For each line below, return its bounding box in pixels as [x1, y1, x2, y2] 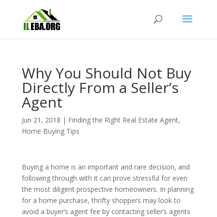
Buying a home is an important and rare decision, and [21, 162, 190, 171]
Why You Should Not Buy [21, 63, 191, 83]
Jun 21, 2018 [21, 115, 61, 124]
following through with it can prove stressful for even [21, 173, 187, 183]
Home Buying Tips [21, 126, 79, 136]
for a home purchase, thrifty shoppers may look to [21, 196, 181, 205]
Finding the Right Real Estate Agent [68, 115, 178, 124]
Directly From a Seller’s [21, 77, 179, 97]
